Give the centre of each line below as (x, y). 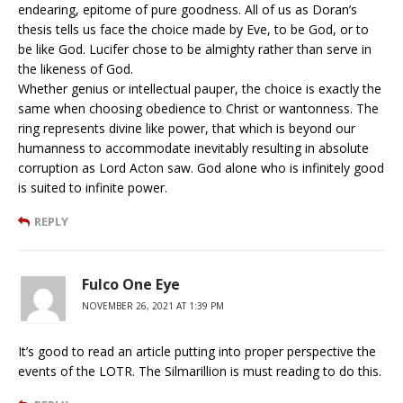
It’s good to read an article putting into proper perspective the (197, 352)
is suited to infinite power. (93, 188)
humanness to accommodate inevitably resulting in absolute (193, 148)
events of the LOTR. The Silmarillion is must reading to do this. (200, 372)
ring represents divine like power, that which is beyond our (187, 129)
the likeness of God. (76, 69)
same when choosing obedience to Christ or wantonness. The (198, 109)
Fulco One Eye (131, 285)
